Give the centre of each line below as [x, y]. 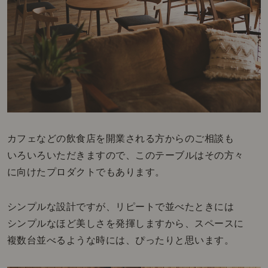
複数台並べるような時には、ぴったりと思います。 [121, 240]
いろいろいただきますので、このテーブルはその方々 [125, 155]
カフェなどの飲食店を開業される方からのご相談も [121, 138]
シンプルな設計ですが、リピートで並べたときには [121, 206]
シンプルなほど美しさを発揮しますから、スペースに [125, 223]
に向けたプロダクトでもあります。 [86, 172]
